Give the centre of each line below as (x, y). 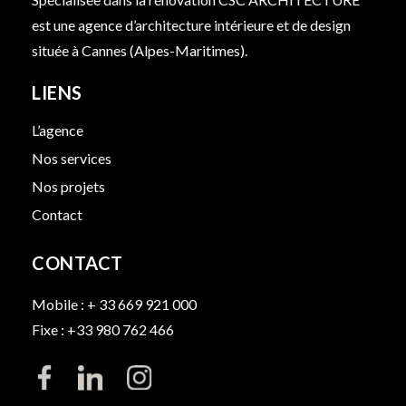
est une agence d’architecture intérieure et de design (191, 25)
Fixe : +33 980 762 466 (103, 330)
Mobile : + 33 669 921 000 (114, 304)
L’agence (58, 130)
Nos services (72, 159)
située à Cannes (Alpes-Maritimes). (140, 51)
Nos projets (68, 187)
